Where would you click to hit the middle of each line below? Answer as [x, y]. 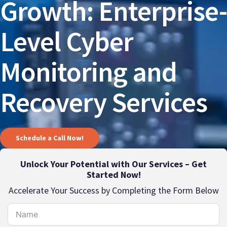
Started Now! [113, 174]
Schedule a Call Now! [50, 138]
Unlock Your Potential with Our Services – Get [113, 164]
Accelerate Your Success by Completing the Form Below [113, 190]
